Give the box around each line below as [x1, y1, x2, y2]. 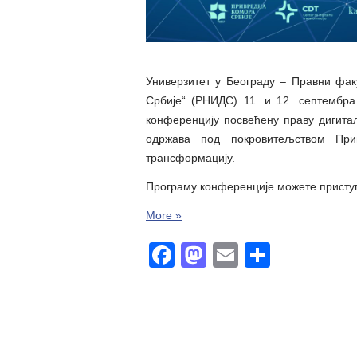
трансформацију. [146, 151, 235, 164]
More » [146, 208, 182, 222]
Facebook [175, 240, 288, 269]
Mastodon [206, 240, 320, 269]
